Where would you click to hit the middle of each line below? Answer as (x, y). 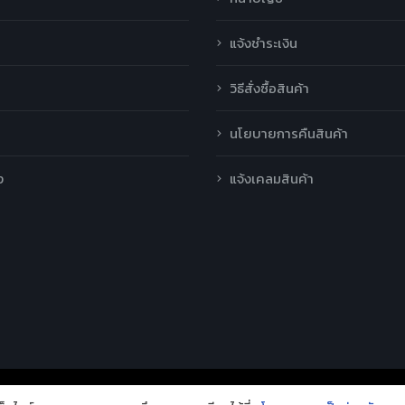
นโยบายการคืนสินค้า (289, 134)
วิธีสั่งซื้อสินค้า (269, 89)
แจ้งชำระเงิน (264, 43)
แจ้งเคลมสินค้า (272, 179)
